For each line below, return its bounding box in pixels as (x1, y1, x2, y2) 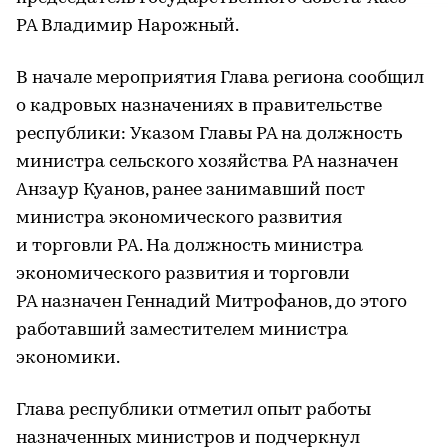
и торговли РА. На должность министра (16, 236, 363, 256)
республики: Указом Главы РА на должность (16, 124, 402, 144)
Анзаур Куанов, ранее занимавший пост (16, 180, 365, 200)
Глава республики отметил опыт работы (16, 400, 371, 420)
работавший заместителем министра (16, 320, 348, 340)
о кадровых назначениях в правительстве (16, 96, 382, 116)
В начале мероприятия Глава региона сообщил (16, 68, 424, 88)
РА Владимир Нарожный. (16, 16, 239, 36)
